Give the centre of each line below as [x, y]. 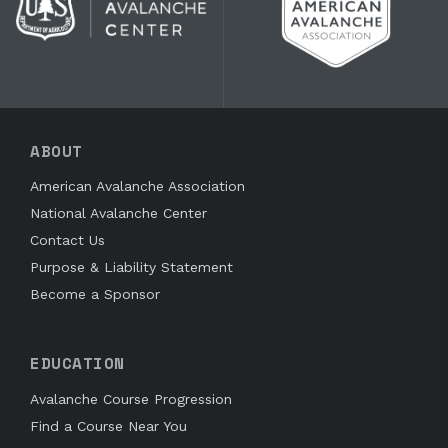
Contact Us [67, 240]
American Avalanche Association [137, 186]
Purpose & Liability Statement [131, 267]
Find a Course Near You [108, 425]
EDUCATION [77, 363]
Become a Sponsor [95, 294]
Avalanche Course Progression [131, 398]
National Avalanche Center [118, 213]
